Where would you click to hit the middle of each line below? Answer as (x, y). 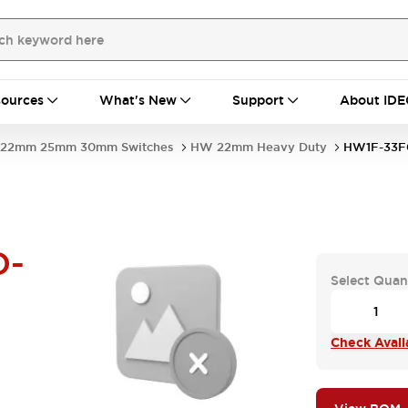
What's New (138, 100)
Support (258, 100)
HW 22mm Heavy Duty (259, 147)
